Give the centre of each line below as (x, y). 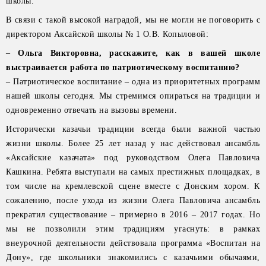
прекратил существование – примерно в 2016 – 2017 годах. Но (133, 215)
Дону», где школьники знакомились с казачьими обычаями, (133, 257)
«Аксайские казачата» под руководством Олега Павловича (133, 158)
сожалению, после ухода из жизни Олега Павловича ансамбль (133, 200)
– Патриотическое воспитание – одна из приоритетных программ (133, 82)
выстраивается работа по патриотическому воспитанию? (123, 67)
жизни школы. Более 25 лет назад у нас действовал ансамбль (133, 143)
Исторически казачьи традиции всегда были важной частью (133, 129)
